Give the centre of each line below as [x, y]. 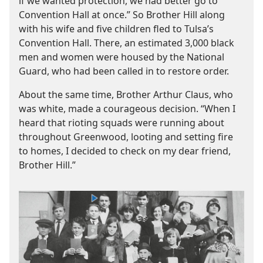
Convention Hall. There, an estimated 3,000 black [127, 43]
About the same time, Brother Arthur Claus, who [126, 94]
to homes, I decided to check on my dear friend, [125, 151]
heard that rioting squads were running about [122, 122]
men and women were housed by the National [122, 57]
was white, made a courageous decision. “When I [127, 108]
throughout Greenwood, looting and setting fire [126, 136]
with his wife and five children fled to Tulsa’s [116, 28]
